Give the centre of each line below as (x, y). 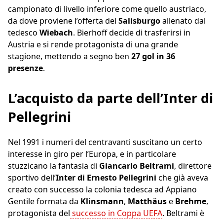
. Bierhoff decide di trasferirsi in (132, 33)
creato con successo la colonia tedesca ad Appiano (102, 190)
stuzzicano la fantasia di (54, 166)
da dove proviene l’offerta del (63, 21)
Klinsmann (102, 202)
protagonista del (39, 213)
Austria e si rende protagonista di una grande (93, 45)
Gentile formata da (44, 202)
